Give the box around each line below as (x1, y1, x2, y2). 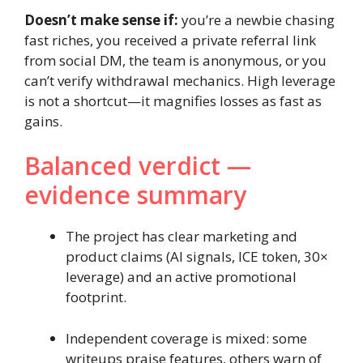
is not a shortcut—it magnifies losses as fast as (24, 91, 322, 110)
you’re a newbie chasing (178, 10, 335, 29)
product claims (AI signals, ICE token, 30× (66, 247, 328, 267)
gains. (24, 111, 62, 130)
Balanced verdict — (24, 149, 251, 183)
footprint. (66, 288, 126, 307)
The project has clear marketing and (66, 227, 297, 246)
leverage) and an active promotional (66, 267, 297, 287)
